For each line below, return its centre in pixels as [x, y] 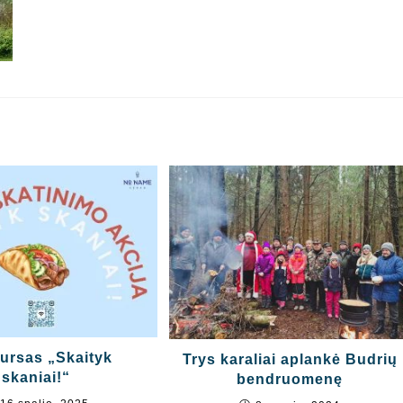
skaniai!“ [36, 377]
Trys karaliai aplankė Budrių [290, 360]
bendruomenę [290, 380]
